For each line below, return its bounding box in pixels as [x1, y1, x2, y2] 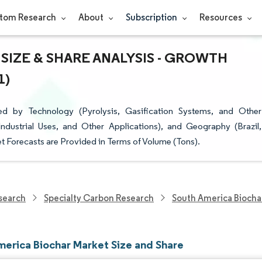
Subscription [125, 12, 179, 23]
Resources [199, 12, 244, 23]
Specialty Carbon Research [44, 192, 154, 204]
